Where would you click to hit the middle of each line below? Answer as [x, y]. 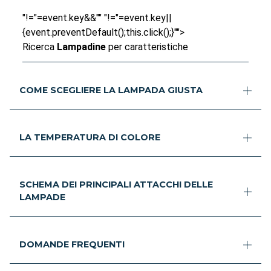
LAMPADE [42, 198]
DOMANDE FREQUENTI [72, 245]
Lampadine [83, 47]
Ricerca [40, 47]
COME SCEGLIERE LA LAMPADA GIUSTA [111, 90]
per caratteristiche [149, 47]
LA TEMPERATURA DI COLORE [90, 138]
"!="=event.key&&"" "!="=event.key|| [97, 18]
